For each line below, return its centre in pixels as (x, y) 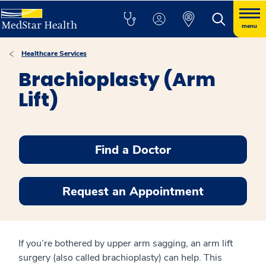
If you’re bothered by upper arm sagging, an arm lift (126, 243)
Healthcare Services (54, 53)
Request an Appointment (133, 191)
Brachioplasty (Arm (117, 79)
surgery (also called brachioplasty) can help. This (120, 258)
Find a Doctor (133, 150)
